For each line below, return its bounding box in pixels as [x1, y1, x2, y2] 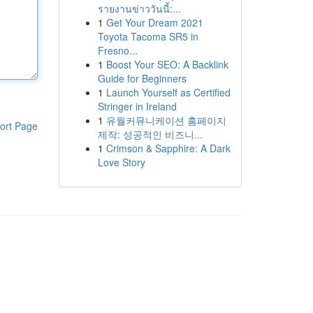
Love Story [97, 155, 145, 169]
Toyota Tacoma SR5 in [97, 29, 198, 43]
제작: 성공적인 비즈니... [97, 127, 203, 141]
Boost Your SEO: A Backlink [105, 57, 228, 71]
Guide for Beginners [97, 71, 187, 85]
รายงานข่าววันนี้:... [97, 1, 181, 15]
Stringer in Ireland [97, 99, 177, 113]
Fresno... [97, 43, 138, 57]
